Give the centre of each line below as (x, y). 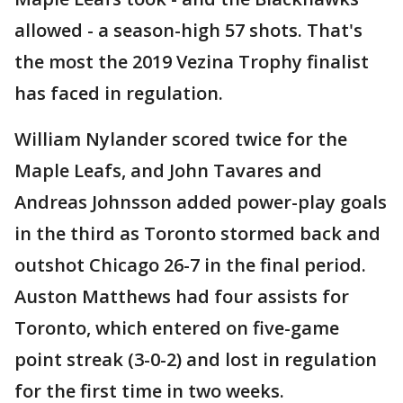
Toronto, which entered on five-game (177, 328)
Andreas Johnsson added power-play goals (201, 202)
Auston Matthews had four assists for (182, 296)
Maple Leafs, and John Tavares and (168, 170)
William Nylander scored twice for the (181, 139)
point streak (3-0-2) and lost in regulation (196, 359)
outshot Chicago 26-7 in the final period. (190, 265)
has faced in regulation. (119, 93)
